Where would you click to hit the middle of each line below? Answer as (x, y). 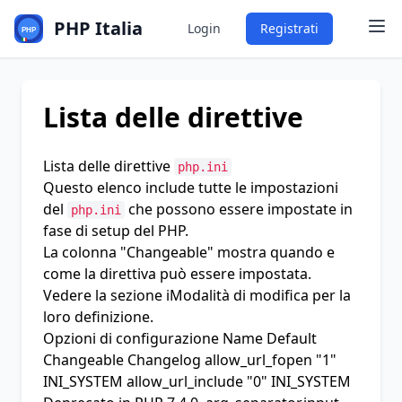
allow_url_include (185, 381)
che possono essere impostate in (239, 209)
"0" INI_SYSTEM (297, 381)
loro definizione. (98, 317)
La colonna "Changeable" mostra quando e (189, 252)
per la (330, 295)
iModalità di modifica (237, 295)
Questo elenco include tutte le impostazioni (191, 188)
